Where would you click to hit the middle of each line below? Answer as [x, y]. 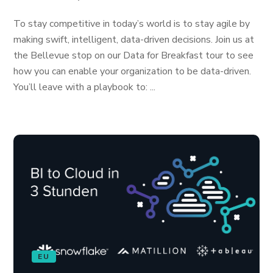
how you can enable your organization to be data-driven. [133, 71]
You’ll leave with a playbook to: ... [85, 87]
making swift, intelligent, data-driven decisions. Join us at [134, 40]
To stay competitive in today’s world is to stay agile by [132, 24]
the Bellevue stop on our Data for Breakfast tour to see [134, 55]
